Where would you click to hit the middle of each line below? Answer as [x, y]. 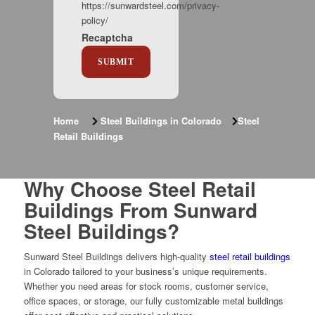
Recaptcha [108, 38]
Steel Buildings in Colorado [160, 121]
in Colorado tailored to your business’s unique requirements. [145, 271]
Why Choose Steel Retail [140, 189]
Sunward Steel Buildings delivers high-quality [116, 257]
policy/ [95, 20]
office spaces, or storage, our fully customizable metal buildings [153, 301]
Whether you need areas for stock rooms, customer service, [146, 286]
